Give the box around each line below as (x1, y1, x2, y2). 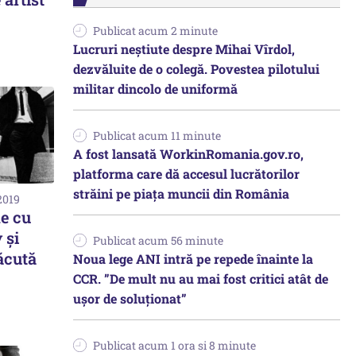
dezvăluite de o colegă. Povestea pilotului (73, 60, 319, 77)
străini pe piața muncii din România (73, 185, 289, 202)
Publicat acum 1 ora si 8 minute (93, 338, 256, 353)
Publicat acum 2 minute (93, 23, 218, 38)
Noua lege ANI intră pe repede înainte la (73, 250, 313, 267)
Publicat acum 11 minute (93, 128, 221, 143)
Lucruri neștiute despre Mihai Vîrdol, (73, 41, 295, 57)
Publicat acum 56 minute (93, 233, 223, 248)
